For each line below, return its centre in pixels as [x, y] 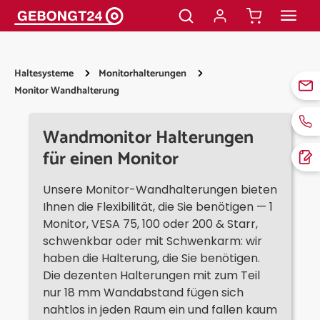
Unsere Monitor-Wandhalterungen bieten [160, 190]
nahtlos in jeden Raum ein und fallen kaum [160, 310]
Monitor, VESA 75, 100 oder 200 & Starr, [150, 224]
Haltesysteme [44, 74]
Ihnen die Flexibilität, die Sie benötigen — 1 [158, 207]
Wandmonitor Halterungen [148, 138]
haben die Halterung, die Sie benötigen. [151, 258]
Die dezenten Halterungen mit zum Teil [151, 275]
